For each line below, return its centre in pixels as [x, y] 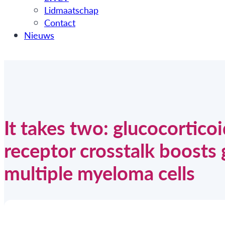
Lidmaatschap [71, 10]
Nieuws [39, 35]
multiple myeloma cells [99, 173]
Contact [60, 23]
